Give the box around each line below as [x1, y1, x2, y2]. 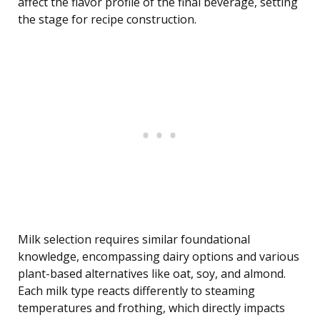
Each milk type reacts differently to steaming [18, 283, 255, 299]
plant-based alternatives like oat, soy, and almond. [18, 266, 286, 282]
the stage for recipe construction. [18, 11, 196, 28]
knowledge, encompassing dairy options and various [18, 249, 299, 265]
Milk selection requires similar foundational [18, 231, 250, 248]
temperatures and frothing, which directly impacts [18, 300, 285, 316]
